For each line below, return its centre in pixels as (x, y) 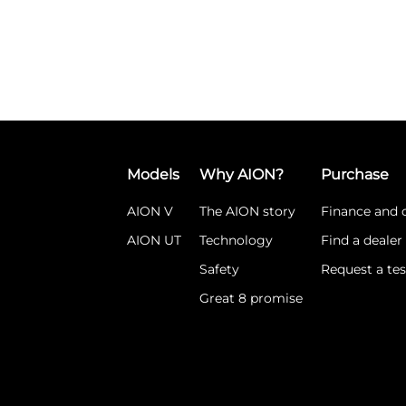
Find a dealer (362, 240)
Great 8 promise (251, 298)
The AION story (247, 211)
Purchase (355, 174)
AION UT (154, 240)
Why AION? (242, 174)
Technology (236, 240)
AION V (150, 211)
